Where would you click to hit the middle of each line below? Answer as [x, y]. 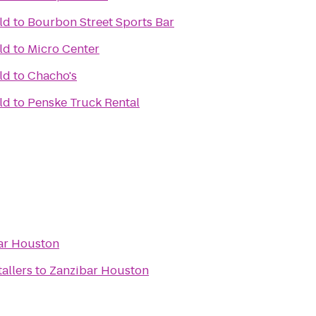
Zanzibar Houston [99, 271]
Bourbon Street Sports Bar [101, 22]
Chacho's [52, 76]
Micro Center [63, 49]
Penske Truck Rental [84, 103]
